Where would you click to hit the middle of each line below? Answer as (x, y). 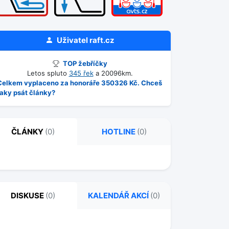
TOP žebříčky (84, 63)
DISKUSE (28, 196)
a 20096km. (113, 73)
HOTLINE (119, 132)
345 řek (81, 73)
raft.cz (102, 40)
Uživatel (72, 40)
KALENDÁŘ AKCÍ (119, 196)
